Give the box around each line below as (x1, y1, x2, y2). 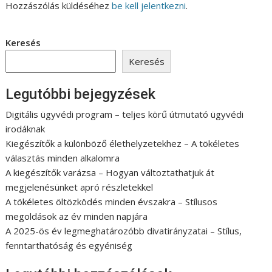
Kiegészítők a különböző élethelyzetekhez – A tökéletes (5, 137, 240, 150)
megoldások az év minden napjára (5, 210, 148, 223)
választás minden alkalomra (5, 152, 120, 165)
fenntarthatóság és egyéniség (5, 239, 133, 252)
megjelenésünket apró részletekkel (5, 181, 154, 194)
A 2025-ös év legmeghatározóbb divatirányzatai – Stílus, (5, 225, 242, 237)
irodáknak (5, 123, 46, 135)
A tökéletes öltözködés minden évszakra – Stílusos (5, 195, 218, 208)
